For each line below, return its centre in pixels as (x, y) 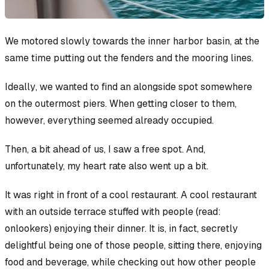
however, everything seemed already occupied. (109, 121)
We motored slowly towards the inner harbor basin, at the (132, 41)
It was (19, 195)
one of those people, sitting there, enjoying (168, 246)
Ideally (20, 87)
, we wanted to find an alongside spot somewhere (144, 87)
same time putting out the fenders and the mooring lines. (129, 58)
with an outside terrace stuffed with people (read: (113, 212)
